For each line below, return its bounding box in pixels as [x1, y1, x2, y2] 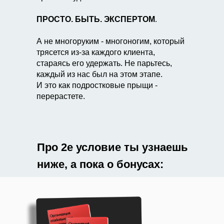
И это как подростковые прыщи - [36, 81, 157, 89]
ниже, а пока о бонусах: [37, 158, 163, 170]
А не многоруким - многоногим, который [36, 37, 184, 45]
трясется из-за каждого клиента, [36, 48, 155, 56]
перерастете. [36, 92, 85, 100]
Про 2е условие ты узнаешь [37, 141, 188, 153]
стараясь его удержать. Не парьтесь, [36, 59, 172, 67]
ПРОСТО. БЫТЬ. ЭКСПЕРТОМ [36, 15, 155, 23]
